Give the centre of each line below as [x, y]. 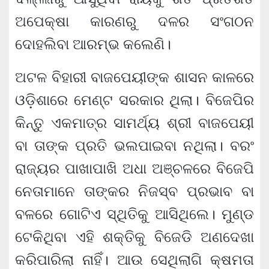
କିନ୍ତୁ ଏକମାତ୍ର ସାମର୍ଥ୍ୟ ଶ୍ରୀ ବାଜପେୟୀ [134, 123]
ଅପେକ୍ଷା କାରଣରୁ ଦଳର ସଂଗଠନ [134, 22]
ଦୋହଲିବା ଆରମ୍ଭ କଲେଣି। [93, 44]
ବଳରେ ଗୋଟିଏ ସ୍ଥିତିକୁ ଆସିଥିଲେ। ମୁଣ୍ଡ [134, 214]
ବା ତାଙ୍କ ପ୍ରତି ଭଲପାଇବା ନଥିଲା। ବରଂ [134, 146]
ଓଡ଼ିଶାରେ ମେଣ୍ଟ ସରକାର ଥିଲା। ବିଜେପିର [134, 100]
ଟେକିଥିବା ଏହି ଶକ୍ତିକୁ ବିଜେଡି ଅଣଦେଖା [134, 237]
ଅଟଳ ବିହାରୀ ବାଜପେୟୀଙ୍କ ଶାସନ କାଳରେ [134, 77]
